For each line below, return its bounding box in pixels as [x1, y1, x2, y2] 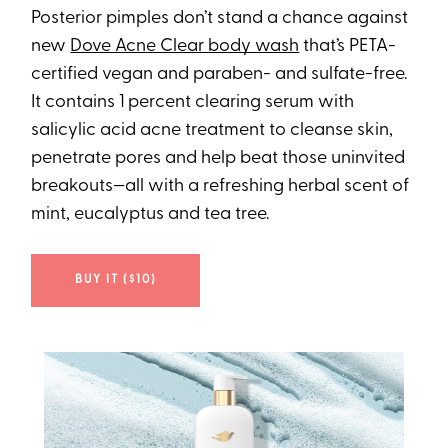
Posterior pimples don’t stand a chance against [31, 9, 409, 29]
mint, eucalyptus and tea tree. [31, 205, 270, 225]
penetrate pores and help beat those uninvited [31, 149, 406, 169]
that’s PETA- [299, 37, 397, 57]
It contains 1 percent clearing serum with [31, 93, 355, 113]
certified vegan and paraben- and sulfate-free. [31, 65, 408, 85]
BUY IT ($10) [74, 274, 157, 287]
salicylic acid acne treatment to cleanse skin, [31, 121, 394, 141]
